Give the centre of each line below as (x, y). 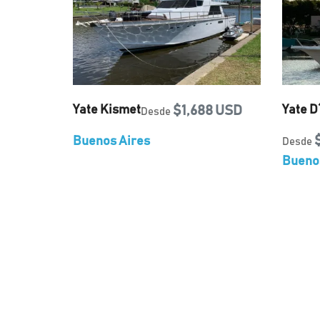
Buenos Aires (111, 141)
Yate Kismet (107, 110)
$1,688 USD (207, 111)
